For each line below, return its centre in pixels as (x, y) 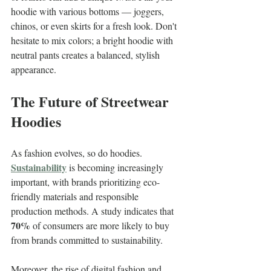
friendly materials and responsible (76, 196)
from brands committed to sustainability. (87, 240)
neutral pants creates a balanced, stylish (87, 54)
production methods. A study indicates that (93, 211)
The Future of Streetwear (92, 101)
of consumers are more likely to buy (101, 225)
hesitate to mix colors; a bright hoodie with (93, 40)
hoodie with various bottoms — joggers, (89, 11)
